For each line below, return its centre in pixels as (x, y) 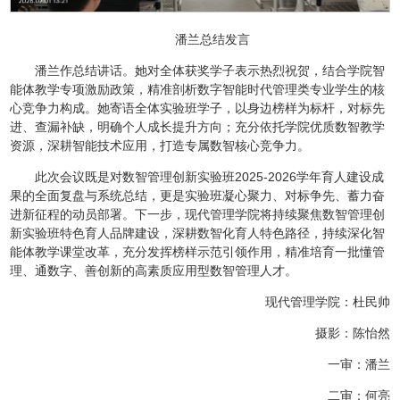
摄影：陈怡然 (352, 333)
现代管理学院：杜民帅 (327, 302)
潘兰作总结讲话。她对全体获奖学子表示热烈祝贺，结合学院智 (210, 71)
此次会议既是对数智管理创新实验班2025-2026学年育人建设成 (210, 177)
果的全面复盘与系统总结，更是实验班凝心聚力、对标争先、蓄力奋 (198, 196)
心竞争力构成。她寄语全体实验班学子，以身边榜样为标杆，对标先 (198, 108)
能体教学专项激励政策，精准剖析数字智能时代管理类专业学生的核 (198, 90)
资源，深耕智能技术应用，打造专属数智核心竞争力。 (160, 146)
